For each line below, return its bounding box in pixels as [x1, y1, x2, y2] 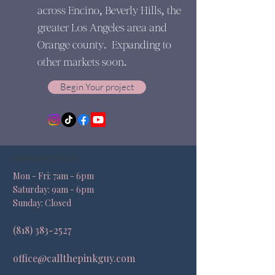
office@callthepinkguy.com [13, 252, 135, 265]
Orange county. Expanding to [37, 39, 171, 52]
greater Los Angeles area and [37, 21, 167, 34]
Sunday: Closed [13, 197, 71, 209]
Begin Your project [60, 81, 134, 93]
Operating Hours [13, 152, 76, 163]
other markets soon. [37, 56, 127, 69]
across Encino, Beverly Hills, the [37, 4, 181, 17]
